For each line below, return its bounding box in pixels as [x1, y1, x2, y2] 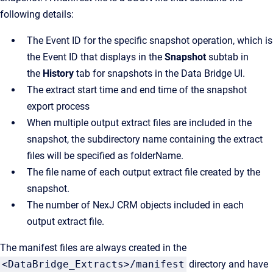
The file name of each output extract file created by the [27, 166, 260, 178]
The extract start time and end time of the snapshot [27, 84, 247, 96]
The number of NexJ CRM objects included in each [27, 199, 244, 211]
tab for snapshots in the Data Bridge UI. [76, 68, 245, 79]
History [43, 68, 74, 79]
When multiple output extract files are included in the [27, 117, 252, 129]
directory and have [189, 258, 268, 270]
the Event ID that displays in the [27, 51, 162, 63]
